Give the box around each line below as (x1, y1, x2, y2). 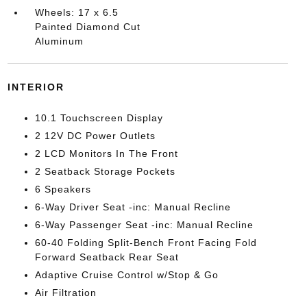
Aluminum (34, 35, 84, 47)
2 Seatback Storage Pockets (34, 165, 175, 177)
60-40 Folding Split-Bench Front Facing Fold (34, 236, 257, 248)
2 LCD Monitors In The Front (34, 147, 178, 159)
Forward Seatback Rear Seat (34, 251, 179, 262)
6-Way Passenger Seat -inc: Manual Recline (34, 219, 254, 230)
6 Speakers (34, 183, 91, 195)
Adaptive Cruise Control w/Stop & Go (34, 269, 219, 280)
